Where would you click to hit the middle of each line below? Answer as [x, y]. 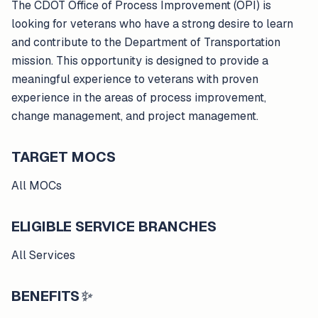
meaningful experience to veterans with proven [135, 79]
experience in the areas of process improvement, [139, 98]
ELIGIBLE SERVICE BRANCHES [114, 226]
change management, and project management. [135, 116]
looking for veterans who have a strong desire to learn [152, 24]
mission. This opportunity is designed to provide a [140, 61]
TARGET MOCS [64, 157]
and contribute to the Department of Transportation [146, 42]
